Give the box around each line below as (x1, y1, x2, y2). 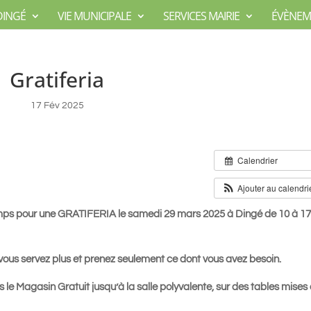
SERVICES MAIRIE (163, 8, 239, 24)
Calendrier (237, 154, 278, 166)
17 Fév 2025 (30, 101, 84, 110)
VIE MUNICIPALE (58, 8, 131, 24)
